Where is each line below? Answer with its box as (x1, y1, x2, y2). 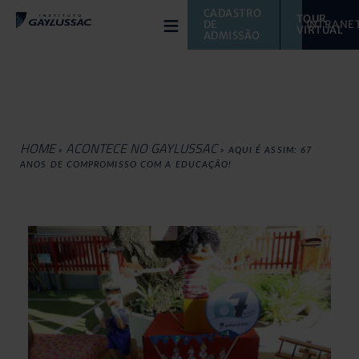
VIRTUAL (296, 23, 345, 37)
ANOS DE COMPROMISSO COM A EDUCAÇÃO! (20, 159, 232, 169)
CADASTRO (204, 6, 264, 20)
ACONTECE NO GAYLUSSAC (66, 138, 218, 158)
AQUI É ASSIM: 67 (228, 145, 313, 155)
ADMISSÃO (204, 29, 260, 42)
